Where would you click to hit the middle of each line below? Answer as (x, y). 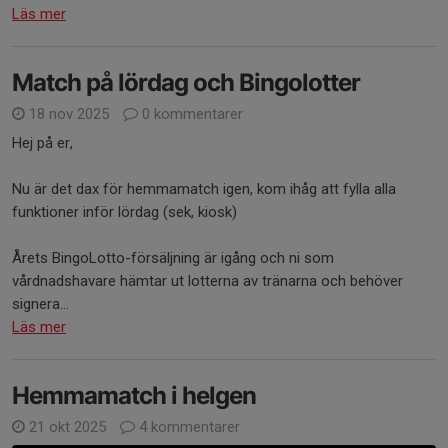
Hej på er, (42, 143)
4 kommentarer (187, 427)
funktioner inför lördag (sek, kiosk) (126, 212)
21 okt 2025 (67, 427)
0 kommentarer (190, 114)
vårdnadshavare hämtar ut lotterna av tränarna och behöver (207, 281)
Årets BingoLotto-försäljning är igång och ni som (173, 258)
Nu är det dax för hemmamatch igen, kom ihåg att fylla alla (204, 189)
